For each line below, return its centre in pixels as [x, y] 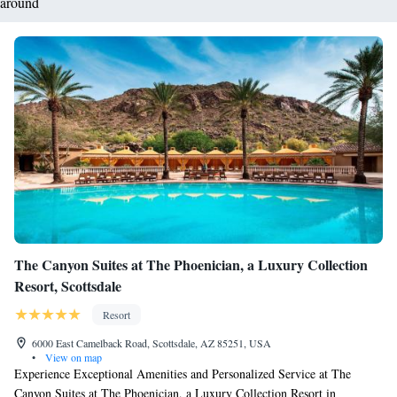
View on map [72, 357]
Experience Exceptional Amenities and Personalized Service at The [183, 374]
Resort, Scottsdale [68, 286]
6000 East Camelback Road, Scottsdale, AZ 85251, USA [152, 343]
